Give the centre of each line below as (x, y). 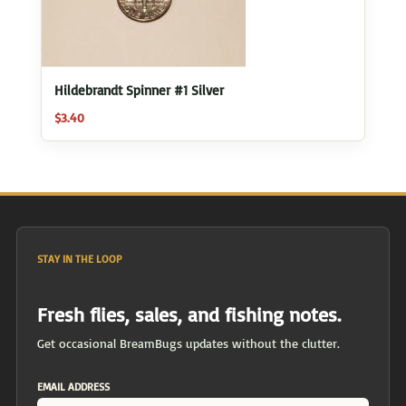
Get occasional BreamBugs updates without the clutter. (188, 343)
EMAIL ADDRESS (73, 386)
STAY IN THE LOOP (79, 258)
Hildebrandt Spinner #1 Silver (139, 91)
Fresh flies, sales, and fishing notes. (189, 314)
